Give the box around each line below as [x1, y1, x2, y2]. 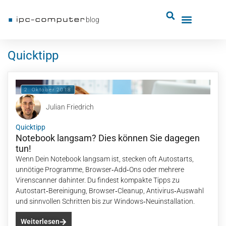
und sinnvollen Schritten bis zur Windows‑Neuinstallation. [16, 197, 195, 205]
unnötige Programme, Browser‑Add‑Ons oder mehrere [16, 165, 184, 174]
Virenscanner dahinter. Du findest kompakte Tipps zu [16, 176, 180, 184]
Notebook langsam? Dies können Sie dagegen [16, 133, 200, 143]
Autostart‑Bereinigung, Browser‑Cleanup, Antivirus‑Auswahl [16, 187, 204, 195]
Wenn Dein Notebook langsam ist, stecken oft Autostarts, [16, 155, 194, 163]
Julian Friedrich [46, 102, 94, 111]
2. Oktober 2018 [24, 87, 72, 92]
